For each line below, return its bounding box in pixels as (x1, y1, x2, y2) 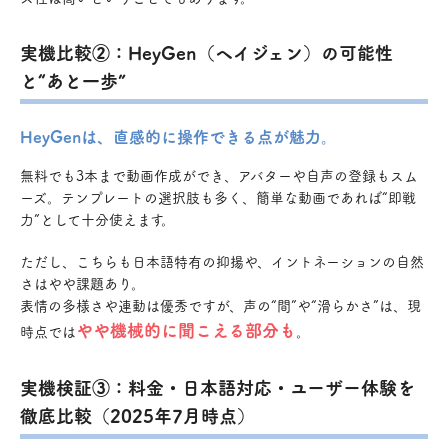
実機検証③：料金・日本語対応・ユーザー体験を (20, 373, 415, 400)
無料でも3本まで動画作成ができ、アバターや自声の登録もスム (20, 164, 418, 185)
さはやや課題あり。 (20, 272, 145, 293)
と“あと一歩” (20, 66, 126, 93)
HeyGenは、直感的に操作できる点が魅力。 (20, 123, 337, 148)
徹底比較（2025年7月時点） (20, 401, 255, 428)
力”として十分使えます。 (20, 208, 175, 229)
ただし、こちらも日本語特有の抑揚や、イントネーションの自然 (20, 250, 424, 271)
